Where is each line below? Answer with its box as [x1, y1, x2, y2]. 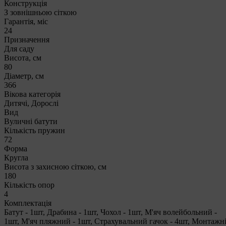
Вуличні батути [4, 117, 58, 126]
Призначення [4, 35, 49, 44]
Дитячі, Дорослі [4, 98, 59, 107]
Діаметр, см [4, 71, 44, 80]
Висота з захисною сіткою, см [4, 162, 106, 171]
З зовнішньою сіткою [4, 8, 77, 17]
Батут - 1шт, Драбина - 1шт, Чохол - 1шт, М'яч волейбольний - [4, 207, 217, 216]
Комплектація [4, 198, 51, 207]
